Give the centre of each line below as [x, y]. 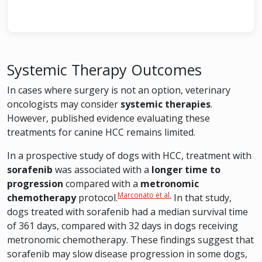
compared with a [102, 184]
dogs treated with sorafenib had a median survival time [127, 212]
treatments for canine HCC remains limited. [101, 132]
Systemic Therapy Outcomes [104, 70]
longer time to [186, 170]
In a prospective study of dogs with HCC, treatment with [129, 156]
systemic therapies [166, 104]
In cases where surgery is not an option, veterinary [119, 90]
